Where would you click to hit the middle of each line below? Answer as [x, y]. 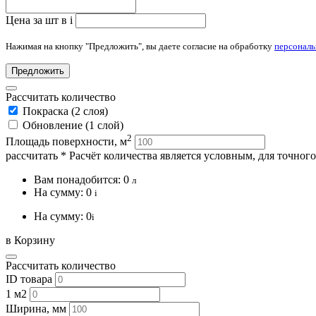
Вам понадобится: [79, 179]
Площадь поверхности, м [66, 141]
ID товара [29, 279]
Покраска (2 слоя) [65, 111]
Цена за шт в [38, 20]
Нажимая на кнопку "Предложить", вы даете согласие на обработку [140, 47]
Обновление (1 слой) [73, 126]
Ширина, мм [36, 308]
